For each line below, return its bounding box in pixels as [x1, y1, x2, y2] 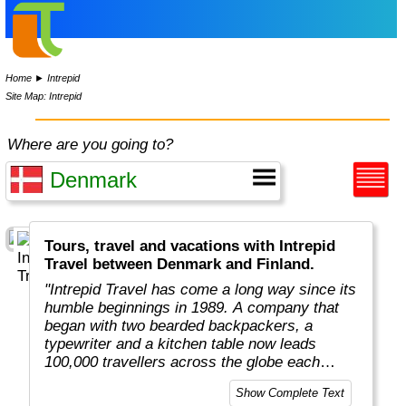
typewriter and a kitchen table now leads [44, 335, 317, 353]
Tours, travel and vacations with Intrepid [44, 237, 336, 256]
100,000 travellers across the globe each [44, 353, 321, 372]
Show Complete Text [236, 386, 345, 401]
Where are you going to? [7, 136, 174, 153]
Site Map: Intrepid [5, 90, 82, 101]
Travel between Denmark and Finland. [44, 256, 315, 274]
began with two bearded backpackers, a [44, 317, 314, 335]
